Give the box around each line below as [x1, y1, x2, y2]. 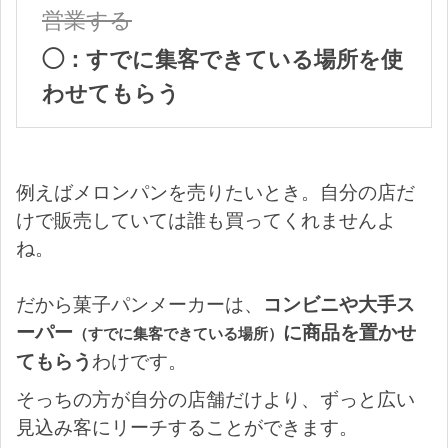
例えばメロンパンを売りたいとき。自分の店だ [16, 178, 415, 205]
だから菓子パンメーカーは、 [16, 290, 263, 317]
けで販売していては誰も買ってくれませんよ [16, 206, 396, 233]
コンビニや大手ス [263, 290, 415, 317]
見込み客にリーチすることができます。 [16, 413, 358, 440]
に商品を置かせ [283, 318, 416, 345]
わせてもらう [42, 77, 180, 107]
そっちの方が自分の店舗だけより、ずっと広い [16, 385, 415, 412]
